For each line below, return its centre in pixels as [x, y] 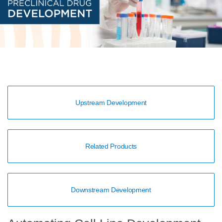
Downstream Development [111, 190]
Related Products [111, 146]
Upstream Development [111, 103]
